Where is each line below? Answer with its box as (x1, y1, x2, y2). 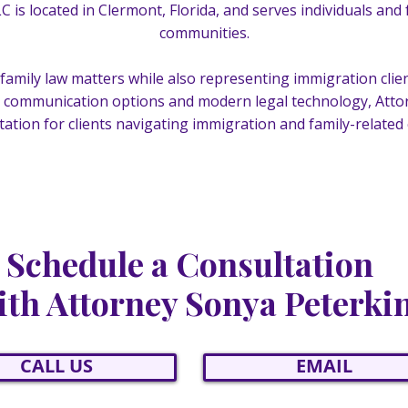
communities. (158, 23, 250, 43)
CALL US (19, 353, 93, 378)
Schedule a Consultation (6, 241, 373, 285)
